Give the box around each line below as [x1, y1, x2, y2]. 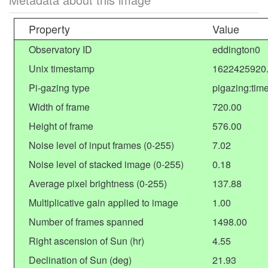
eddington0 [212, 42, 260, 56]
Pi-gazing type [29, 81, 90, 95]
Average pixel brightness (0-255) [29, 176, 167, 190]
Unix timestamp [29, 62, 95, 75]
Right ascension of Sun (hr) [29, 234, 144, 248]
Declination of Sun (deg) [29, 253, 132, 267]
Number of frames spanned [29, 215, 144, 229]
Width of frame [29, 100, 90, 114]
